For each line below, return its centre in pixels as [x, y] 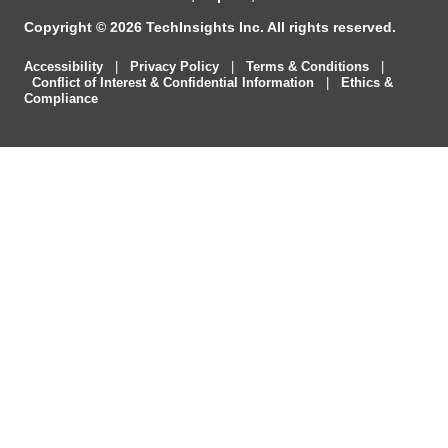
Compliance [61, 99]
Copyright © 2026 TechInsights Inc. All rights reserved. [210, 27]
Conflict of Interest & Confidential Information [173, 83]
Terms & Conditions [307, 67]
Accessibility [63, 67]
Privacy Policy [174, 67]
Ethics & [367, 83]
